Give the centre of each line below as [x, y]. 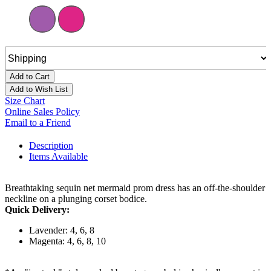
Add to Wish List [39, 90]
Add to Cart [30, 77]
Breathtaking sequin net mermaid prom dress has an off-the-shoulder [135, 188]
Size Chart [25, 101]
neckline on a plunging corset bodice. [76, 199]
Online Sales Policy [42, 112]
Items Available [58, 157]
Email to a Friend [38, 123]
